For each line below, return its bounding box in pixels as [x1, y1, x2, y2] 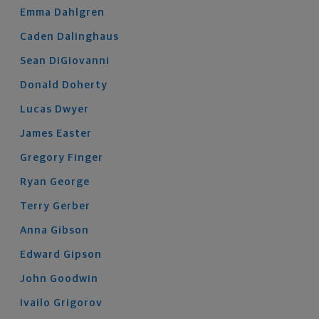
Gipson [63, 249, 102, 260]
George [50, 177, 90, 187]
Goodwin [50, 273, 98, 284]
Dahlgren [54, 7, 105, 18]
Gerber [53, 201, 90, 211]
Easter [56, 128, 92, 139]
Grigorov [53, 298, 103, 308]
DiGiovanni [49, 56, 110, 66]
